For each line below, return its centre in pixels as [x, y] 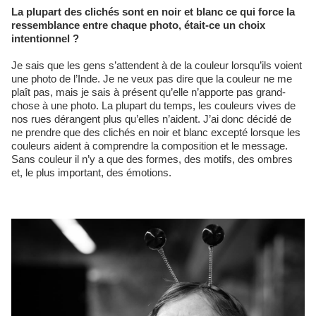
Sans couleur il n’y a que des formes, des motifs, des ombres [152, 159]
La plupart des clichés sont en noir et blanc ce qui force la [153, 11]
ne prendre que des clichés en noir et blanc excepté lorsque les [156, 132]
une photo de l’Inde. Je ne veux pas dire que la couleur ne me [152, 78]
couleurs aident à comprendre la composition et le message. [150, 145]
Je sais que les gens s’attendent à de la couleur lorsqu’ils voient [157, 65]
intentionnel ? [45, 38]
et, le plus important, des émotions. [91, 172]
